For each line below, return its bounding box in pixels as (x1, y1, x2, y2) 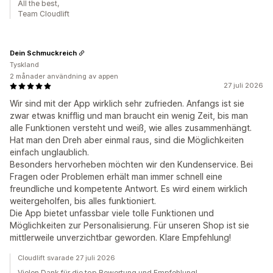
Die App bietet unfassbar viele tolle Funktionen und (10, 208, 214, 219)
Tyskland (10, 60, 39, 69)
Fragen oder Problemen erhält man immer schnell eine (10, 171, 222, 182)
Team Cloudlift (18, 9, 69, 19)
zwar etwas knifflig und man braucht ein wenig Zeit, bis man (10, 110, 248, 121)
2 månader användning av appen (10, 72, 118, 81)
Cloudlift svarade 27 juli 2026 (18, 253, 115, 263)
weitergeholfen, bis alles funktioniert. (10, 196, 156, 207)
